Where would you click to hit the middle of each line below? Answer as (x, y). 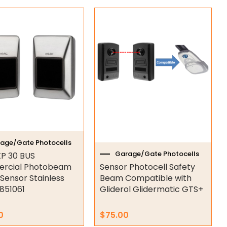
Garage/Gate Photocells (157, 154)
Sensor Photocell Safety (147, 167)
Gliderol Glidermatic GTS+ (151, 189)
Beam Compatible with (145, 178)
